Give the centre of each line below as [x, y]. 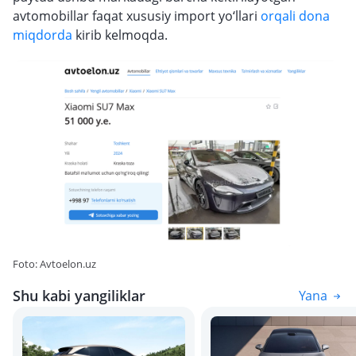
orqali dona [295, 16]
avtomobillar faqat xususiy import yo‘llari [137, 16]
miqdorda [43, 35]
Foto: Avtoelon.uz [54, 264]
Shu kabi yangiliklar [79, 296]
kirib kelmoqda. [120, 35]
